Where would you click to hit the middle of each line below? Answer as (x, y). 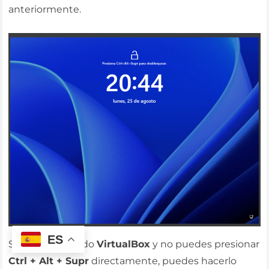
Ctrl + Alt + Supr (49, 261)
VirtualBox (124, 244)
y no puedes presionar (205, 244)
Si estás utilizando (53, 244)
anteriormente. (45, 10)
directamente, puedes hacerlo (163, 261)
